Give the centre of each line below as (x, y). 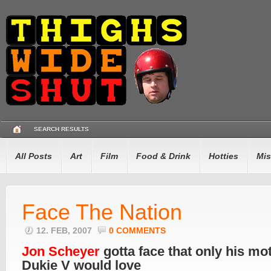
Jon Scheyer (61, 251)
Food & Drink (163, 156)
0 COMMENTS (137, 231)
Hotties (224, 156)
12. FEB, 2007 (65, 231)
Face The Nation (102, 212)
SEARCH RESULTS (61, 129)
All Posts (34, 156)
